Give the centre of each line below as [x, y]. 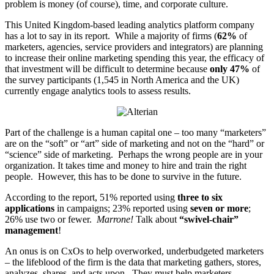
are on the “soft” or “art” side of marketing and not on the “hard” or [135, 143]
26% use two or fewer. [51, 219]
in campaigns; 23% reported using [124, 208]
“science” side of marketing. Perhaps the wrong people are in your [134, 154]
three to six [200, 197]
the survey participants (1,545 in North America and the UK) [122, 80]
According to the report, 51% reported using [91, 197]
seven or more [219, 208]
